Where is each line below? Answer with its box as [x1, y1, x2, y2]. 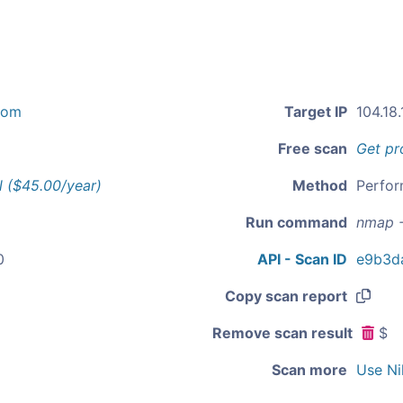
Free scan [278, 139, 347, 157]
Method [292, 176, 347, 194]
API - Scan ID [257, 250, 347, 268]
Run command [246, 213, 347, 231]
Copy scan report [225, 287, 347, 305]
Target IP [284, 103, 347, 121]
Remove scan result [212, 324, 353, 342]
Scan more [272, 361, 347, 379]
